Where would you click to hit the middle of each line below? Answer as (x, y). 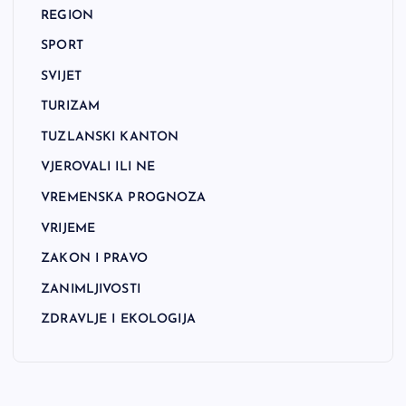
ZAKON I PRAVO (94, 259)
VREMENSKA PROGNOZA (124, 198)
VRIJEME (68, 228)
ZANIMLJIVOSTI (91, 289)
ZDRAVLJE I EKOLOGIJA (118, 320)
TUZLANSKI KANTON (110, 137)
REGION (67, 15)
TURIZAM (71, 107)
